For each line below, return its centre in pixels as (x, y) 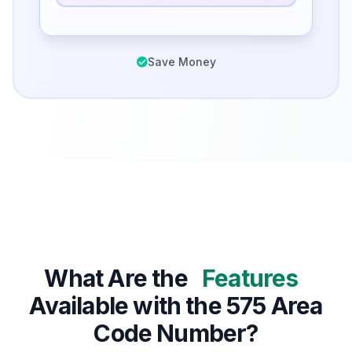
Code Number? (176, 334)
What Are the (118, 279)
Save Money (181, 62)
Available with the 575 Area (176, 306)
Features (250, 279)
